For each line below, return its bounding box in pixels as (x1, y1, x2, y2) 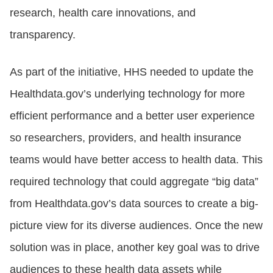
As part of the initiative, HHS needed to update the (10, 65, 253, 78)
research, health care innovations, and (10, 6, 196, 19)
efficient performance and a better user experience (10, 109, 255, 122)
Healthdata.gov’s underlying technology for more (10, 87, 245, 100)
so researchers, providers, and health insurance (10, 131, 241, 144)
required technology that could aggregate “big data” (10, 175, 258, 188)
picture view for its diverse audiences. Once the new (10, 219, 263, 232)
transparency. (10, 28, 76, 41)
